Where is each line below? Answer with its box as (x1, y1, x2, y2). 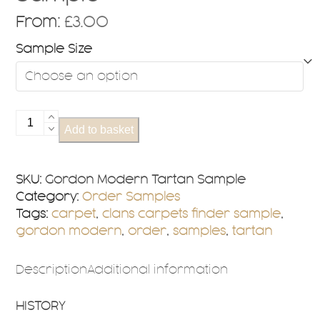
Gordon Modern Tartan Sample (45, 174, 246, 186)
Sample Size (16, 43, 93, 55)
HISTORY (16, 300, 66, 312)
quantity (15, 180, 66, 192)
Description (16, 264, 88, 276)
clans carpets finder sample (102, 208, 281, 220)
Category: (16, 191, 79, 203)
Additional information (87, 264, 229, 276)
